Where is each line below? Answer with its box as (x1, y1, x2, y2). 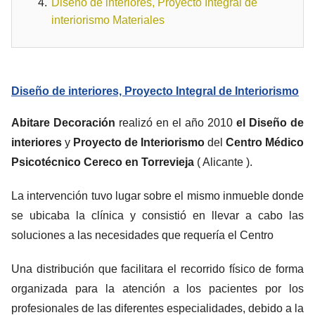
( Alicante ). (194, 156, 252, 168)
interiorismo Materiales (51, 14, 165, 26)
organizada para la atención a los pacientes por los (11, 283, 304, 295)
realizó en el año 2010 (119, 117, 236, 129)
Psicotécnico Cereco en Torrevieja (11, 156, 194, 168)
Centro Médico (226, 136, 304, 148)
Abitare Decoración (11, 117, 119, 129)
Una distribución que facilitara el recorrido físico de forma (11, 263, 304, 275)
